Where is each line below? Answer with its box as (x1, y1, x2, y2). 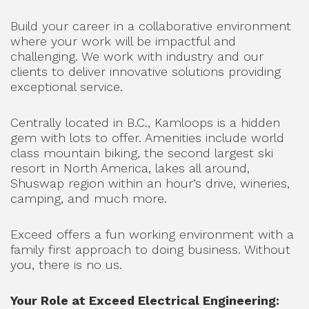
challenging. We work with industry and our (10, 49, 263, 63)
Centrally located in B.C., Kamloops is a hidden (10, 115, 280, 130)
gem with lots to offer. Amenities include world (10, 130, 284, 145)
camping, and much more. (10, 191, 167, 206)
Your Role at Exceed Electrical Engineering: (10, 293, 279, 308)
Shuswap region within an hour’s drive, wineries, (10, 176, 290, 190)
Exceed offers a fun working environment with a (10, 227, 294, 241)
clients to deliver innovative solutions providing (10, 64, 281, 79)
